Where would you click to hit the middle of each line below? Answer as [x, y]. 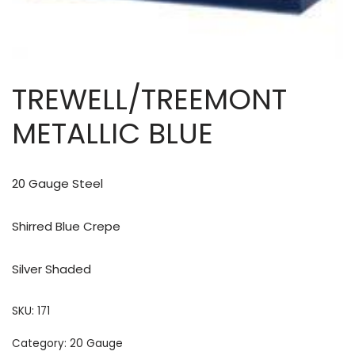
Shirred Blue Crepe [66, 226]
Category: [41, 343]
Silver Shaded [52, 269]
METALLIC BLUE [113, 133]
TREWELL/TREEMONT [149, 99]
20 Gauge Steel [57, 183]
